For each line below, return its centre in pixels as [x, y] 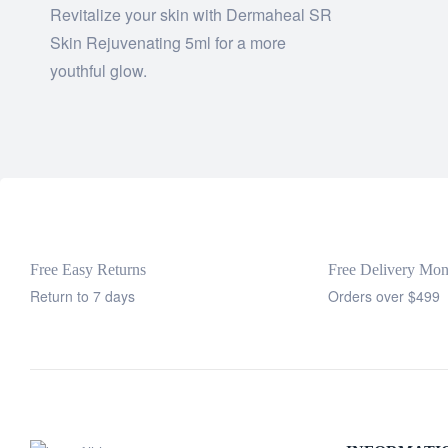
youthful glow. [98, 70]
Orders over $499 [383, 296]
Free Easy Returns [88, 269]
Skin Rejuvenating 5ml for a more [168, 42]
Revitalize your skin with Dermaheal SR [191, 14]
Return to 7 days [82, 296]
